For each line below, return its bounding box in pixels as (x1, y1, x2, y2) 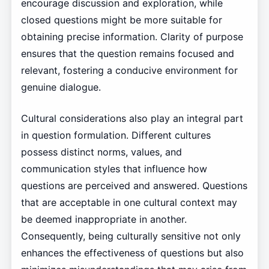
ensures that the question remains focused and (20, 47, 234, 60)
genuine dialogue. (20, 81, 101, 94)
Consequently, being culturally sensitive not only (20, 230, 241, 243)
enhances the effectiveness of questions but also (20, 247, 244, 259)
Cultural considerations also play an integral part (20, 112, 243, 125)
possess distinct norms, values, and (20, 146, 182, 159)
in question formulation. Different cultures (20, 129, 211, 142)
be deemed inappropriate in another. (20, 213, 187, 226)
